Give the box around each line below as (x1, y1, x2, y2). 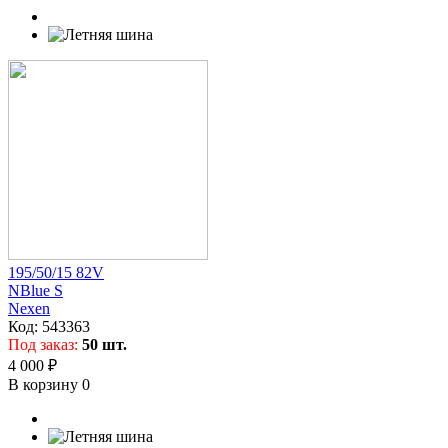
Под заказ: (8, 335, 82, 353)
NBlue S (8, 281, 63, 299)
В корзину (8, 375, 82, 393)
